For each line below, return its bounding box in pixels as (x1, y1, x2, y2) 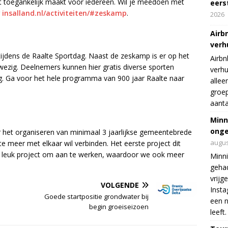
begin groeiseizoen (89, 202, 149, 211)
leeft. (210, 207, 226, 217)
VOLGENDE (101, 180, 139, 190)
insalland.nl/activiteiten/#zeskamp (2, 8, 127, 18)
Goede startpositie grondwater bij (44, 191, 149, 201)
